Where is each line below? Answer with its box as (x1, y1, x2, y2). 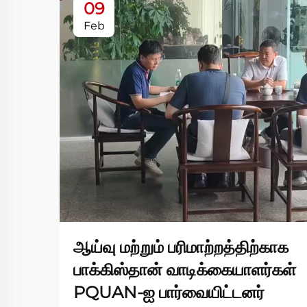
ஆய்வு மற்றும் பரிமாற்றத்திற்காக (73, 237, 288, 257)
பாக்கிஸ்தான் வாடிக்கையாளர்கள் (73, 260, 296, 280)
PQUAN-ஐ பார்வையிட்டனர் (73, 282, 265, 302)
